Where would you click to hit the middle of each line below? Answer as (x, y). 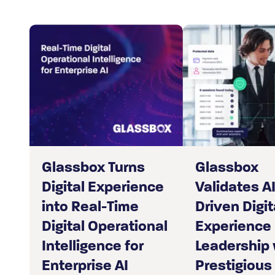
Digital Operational (104, 227)
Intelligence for (92, 247)
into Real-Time (90, 208)
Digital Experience (103, 188)
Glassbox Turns (93, 168)
